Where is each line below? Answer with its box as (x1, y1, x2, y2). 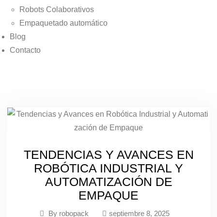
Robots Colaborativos (19, 5, 94, 14)
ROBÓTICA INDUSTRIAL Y (34, 161, 183, 175)
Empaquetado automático (19, 19, 108, 27)
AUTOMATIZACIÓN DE (45, 175, 172, 188)
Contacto (10, 46, 41, 54)
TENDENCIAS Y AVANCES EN (23, 148, 194, 161)
